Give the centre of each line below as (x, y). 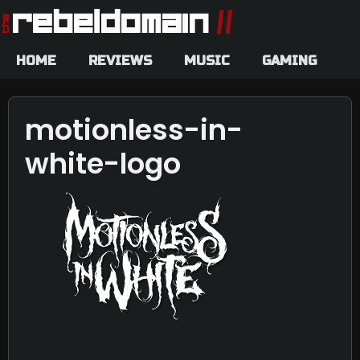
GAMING (289, 60)
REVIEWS (120, 60)
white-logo (103, 164)
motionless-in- (134, 130)
